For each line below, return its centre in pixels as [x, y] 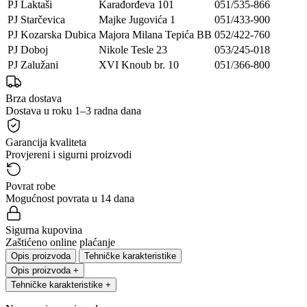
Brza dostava [34, 99]
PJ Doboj [28, 50]
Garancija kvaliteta [46, 143]
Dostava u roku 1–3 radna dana [73, 111]
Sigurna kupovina [44, 230]
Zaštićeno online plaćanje [60, 243]
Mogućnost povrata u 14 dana [70, 199]
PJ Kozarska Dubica [52, 35]
